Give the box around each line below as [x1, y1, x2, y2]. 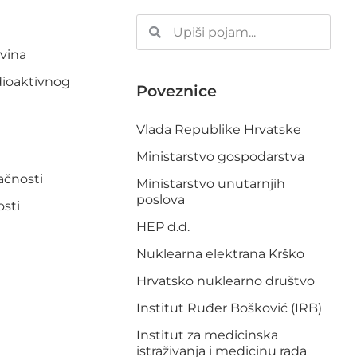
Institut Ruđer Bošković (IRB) [135, 300, 322, 316]
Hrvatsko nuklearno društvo [135, 273, 315, 288]
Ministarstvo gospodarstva [135, 149, 304, 164]
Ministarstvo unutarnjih [135, 176, 285, 191]
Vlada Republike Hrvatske [135, 122, 301, 137]
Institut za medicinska [135, 328, 278, 343]
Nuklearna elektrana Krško [135, 246, 304, 261]
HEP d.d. [135, 219, 190, 234]
